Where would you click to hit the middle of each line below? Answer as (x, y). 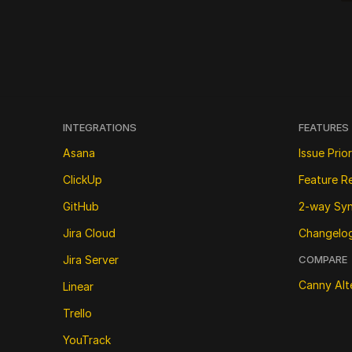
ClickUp (82, 180)
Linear (78, 286)
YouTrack (87, 340)
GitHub (81, 206)
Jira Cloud (89, 233)
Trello (77, 313)
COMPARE (323, 259)
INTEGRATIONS (100, 127)
